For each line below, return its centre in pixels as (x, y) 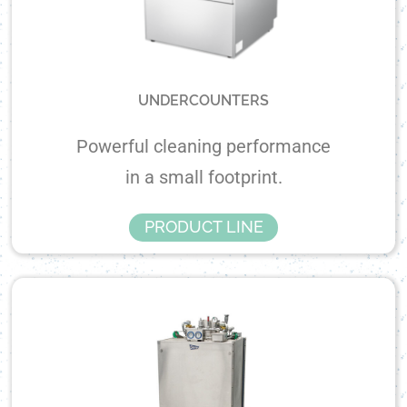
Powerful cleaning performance (203, 147)
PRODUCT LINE (203, 227)
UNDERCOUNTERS (203, 101)
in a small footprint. (203, 178)
